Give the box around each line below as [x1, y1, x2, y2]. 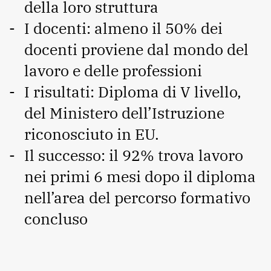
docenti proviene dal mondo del [24, 39, 249, 60]
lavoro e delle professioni [24, 60, 202, 81]
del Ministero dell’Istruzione [24, 103, 224, 123]
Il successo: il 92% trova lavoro [24, 145, 243, 166]
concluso [24, 209, 91, 229]
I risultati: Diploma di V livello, [24, 82, 241, 102]
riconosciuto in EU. [24, 124, 163, 145]
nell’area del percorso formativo [24, 188, 250, 208]
